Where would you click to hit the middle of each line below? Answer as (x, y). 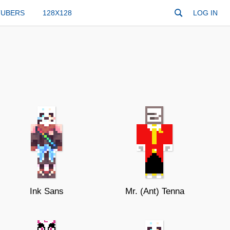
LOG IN (205, 13)
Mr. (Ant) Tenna (155, 191)
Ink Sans (47, 191)
